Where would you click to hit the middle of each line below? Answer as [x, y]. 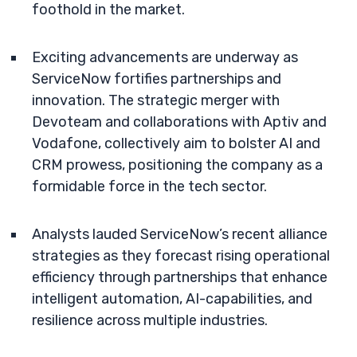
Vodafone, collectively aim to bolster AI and [176, 143]
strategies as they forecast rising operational [181, 256]
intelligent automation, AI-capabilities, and [172, 299]
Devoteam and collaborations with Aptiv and [179, 122]
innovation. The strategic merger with [156, 100]
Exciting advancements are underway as [165, 57]
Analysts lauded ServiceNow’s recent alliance [180, 234]
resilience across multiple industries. [150, 320]
